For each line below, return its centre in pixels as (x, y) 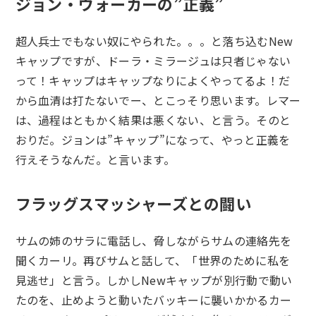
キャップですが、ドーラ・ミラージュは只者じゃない (153, 60)
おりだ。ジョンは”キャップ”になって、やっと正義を (153, 139)
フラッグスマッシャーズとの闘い (133, 203)
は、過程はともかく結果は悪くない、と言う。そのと (153, 120)
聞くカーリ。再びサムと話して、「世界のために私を (153, 260)
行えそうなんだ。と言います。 (95, 159)
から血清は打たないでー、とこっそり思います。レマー (158, 100)
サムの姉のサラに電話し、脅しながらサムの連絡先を (153, 240)
